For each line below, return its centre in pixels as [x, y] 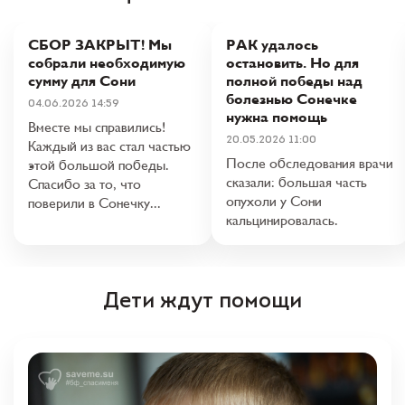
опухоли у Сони [274, 201]
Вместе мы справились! [97, 127]
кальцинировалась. [282, 220]
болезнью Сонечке [292, 99]
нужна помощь [277, 117]
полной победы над [294, 81]
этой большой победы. [99, 165]
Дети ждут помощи [202, 301]
